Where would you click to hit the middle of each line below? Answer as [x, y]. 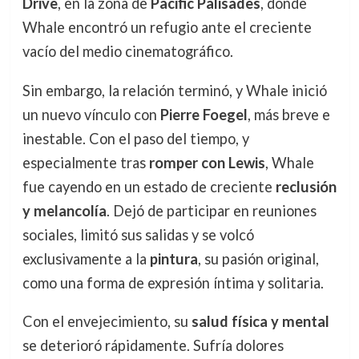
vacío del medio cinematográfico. [127, 52]
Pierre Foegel [204, 114]
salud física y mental [260, 321]
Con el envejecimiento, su [107, 321]
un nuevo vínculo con [91, 114]
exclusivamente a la [86, 258]
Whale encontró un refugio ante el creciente [167, 28]
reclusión [306, 186]
